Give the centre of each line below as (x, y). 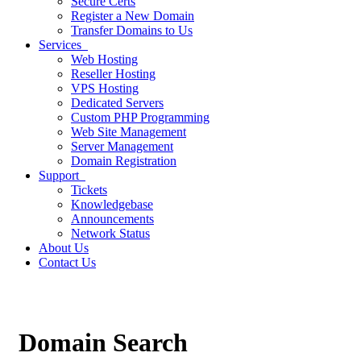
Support (62, 175)
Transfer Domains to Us (132, 30)
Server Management (122, 146)
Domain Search (103, 343)
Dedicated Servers (117, 103)
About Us (64, 248)
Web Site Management (129, 132)
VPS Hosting (105, 88)
